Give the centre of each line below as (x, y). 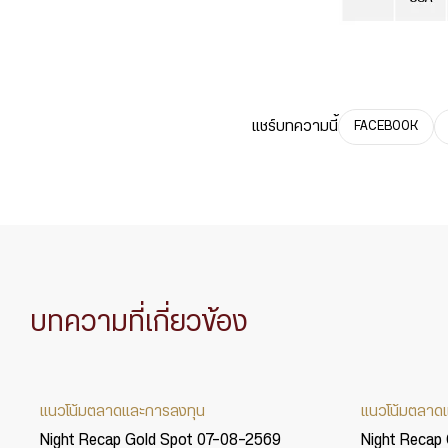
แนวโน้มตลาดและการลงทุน (122, 411)
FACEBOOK (386, 127)
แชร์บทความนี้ (295, 126)
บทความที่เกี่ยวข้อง (139, 322)
